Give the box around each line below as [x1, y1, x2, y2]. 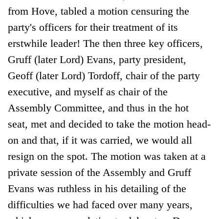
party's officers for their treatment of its [8, 21, 178, 33]
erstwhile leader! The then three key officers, [8, 37, 203, 49]
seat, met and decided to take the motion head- [8, 117, 211, 130]
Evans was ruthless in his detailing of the [8, 182, 187, 195]
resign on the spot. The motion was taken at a [8, 150, 206, 162]
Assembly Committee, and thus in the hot [8, 101, 189, 114]
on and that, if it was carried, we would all [8, 133, 193, 146]
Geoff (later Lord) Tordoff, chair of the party [8, 69, 200, 82]
